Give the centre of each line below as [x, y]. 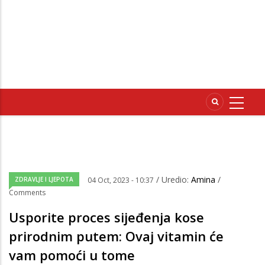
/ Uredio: [174, 180]
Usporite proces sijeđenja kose [106, 217]
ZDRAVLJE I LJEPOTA [44, 180]
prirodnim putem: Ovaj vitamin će [116, 236]
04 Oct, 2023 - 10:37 [121, 180]
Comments [27, 193]
